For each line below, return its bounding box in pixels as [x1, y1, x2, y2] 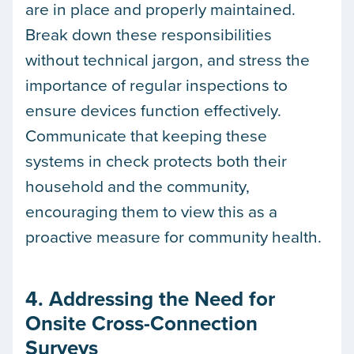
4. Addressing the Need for [25, 283, 275, 314]
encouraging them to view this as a [25, 199, 277, 224]
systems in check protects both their [25, 149, 287, 173]
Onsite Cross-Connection [25, 307, 258, 338]
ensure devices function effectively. [25, 98, 281, 122]
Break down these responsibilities [25, 22, 272, 47]
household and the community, [25, 174, 250, 198]
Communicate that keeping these [25, 123, 267, 148]
